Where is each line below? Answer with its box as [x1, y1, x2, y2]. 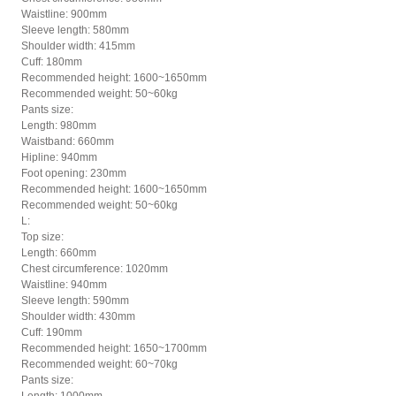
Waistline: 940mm [21, 278, 107, 292]
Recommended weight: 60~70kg [21, 358, 178, 371]
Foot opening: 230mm [21, 167, 126, 180]
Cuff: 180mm [21, 56, 82, 69]
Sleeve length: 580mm [21, 24, 129, 37]
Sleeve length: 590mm [21, 294, 129, 308]
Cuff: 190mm [21, 326, 82, 339]
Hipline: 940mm [21, 151, 97, 164]
